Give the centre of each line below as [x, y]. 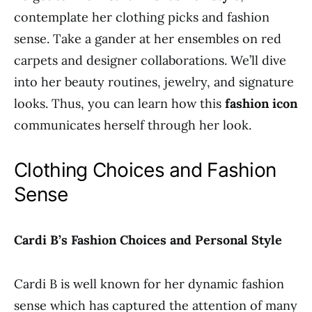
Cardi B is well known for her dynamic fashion [149, 284]
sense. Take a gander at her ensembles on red [148, 39]
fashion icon [261, 103]
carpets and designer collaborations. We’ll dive [150, 60]
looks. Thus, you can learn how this [119, 103]
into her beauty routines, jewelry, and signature [154, 82]
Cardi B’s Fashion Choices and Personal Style [148, 240]
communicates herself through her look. [133, 125]
